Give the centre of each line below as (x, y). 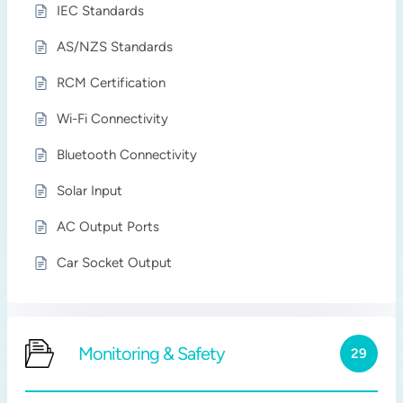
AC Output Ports (108, 227)
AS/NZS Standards (115, 47)
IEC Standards (101, 11)
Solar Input (90, 191)
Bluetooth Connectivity (127, 155)
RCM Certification (112, 83)
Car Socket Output (115, 263)
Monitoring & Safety (152, 354)
